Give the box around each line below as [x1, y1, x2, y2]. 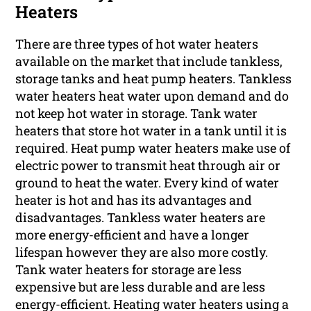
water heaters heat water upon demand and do [15, 87, 289, 105]
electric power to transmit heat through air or [15, 157, 281, 174]
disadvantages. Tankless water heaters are [15, 209, 266, 226]
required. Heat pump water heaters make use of [15, 140, 291, 157]
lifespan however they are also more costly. [15, 244, 269, 261]
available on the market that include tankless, [15, 53, 283, 70]
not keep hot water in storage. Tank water [15, 105, 258, 122]
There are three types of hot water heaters [15, 35, 259, 53]
